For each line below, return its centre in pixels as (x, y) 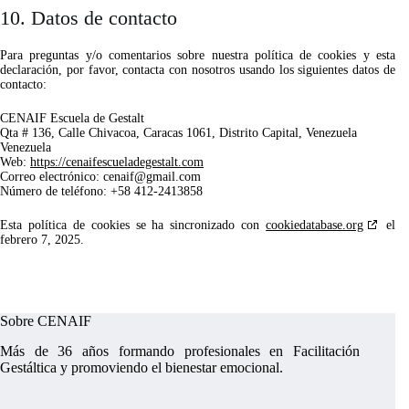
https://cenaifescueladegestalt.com (117, 163)
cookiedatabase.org (315, 225)
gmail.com (173, 177)
